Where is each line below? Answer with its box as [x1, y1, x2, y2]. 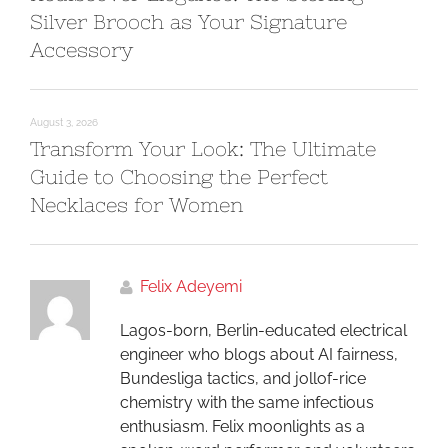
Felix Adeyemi [140, 277, 242, 296]
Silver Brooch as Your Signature [30, 10, 347, 33]
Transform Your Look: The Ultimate [30, 137, 376, 160]
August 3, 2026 [30, 117, 98, 128]
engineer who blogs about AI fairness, [120, 345, 398, 364]
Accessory [30, 38, 133, 61]
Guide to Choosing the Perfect [30, 165, 328, 188]
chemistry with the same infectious [120, 393, 374, 412]
